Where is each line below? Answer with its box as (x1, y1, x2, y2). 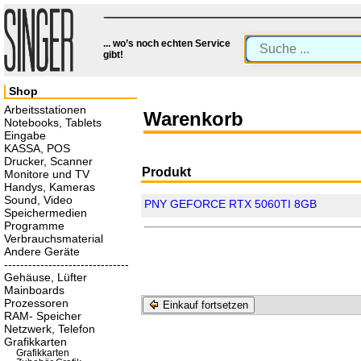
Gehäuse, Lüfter (4, 271, 87, 284)
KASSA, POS (4, 142, 70, 155)
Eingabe (4, 129, 46, 142)
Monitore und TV (4, 168, 89, 180)
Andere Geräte (4, 245, 80, 258)
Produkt (142, 165, 191, 179)
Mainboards (4, 284, 64, 297)
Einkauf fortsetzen (160, 299, 248, 311)
